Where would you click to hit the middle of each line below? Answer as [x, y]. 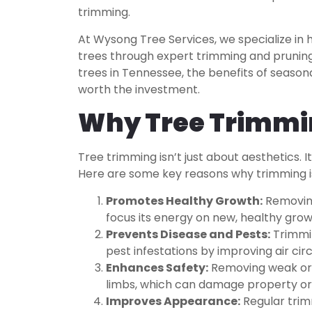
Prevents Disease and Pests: [188, 234]
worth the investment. [139, 89]
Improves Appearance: [173, 301]
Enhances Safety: [157, 267]
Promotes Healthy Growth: [184, 201]
